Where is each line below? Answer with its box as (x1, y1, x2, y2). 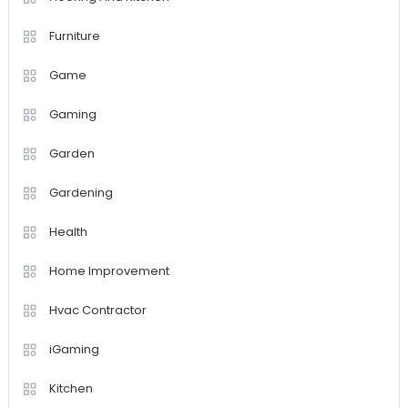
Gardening (48, 184, 113, 202)
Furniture (48, 27, 100, 46)
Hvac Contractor (48, 301, 147, 320)
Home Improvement (48, 262, 169, 280)
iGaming (48, 341, 99, 359)
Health (48, 223, 87, 241)
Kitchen (48, 380, 93, 398)
